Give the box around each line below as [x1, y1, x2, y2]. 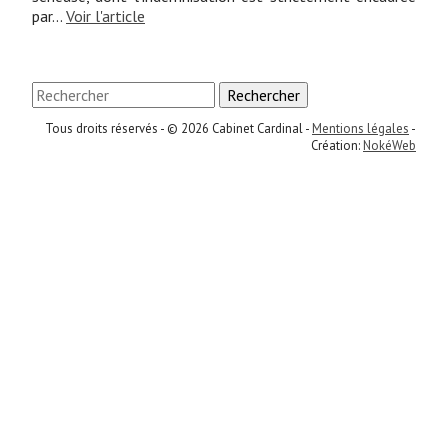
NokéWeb [363, 137, 416, 155]
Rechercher [227, 84, 300, 105]
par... [32, 5, 66, 26]
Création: [311, 137, 363, 155]
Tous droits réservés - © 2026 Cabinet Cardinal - [45, 120, 312, 138]
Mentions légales [312, 120, 409, 138]
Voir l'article [66, 5, 145, 26]
